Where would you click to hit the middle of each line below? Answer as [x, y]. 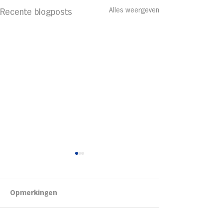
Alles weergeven [134, 10]
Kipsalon [45, 193]
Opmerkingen [34, 193]
